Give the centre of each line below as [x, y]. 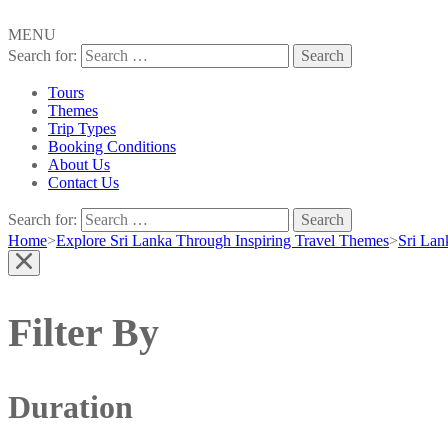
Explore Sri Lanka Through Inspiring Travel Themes [222, 240]
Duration [70, 407]
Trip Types [82, 128]
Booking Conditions [112, 146]
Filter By [83, 333]
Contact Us [83, 182]
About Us [79, 164]
